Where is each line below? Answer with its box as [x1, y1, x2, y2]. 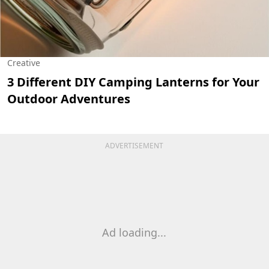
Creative [7, 56, 40, 68]
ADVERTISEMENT [105, 140, 164, 151]
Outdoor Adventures [7, 90, 130, 107]
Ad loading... [102, 225, 167, 240]
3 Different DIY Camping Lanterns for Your [7, 73, 259, 90]
